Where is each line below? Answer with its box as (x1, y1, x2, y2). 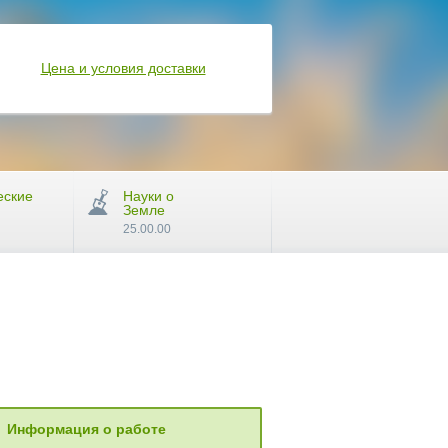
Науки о (122, 188, 174, 204)
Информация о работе (7, 421, 166, 437)
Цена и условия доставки (40, 60, 206, 76)
